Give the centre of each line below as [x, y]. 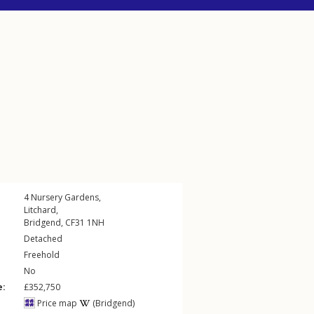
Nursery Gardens [65, 197]
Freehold [42, 255]
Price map [56, 303]
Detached [43, 239]
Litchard [40, 210]
